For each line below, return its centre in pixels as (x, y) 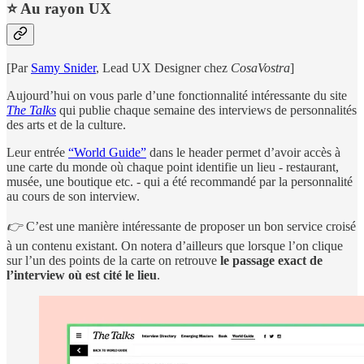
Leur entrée (37, 152)
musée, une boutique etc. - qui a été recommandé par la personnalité (180, 181)
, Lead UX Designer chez (163, 67)
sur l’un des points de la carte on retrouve (113, 260)
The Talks (31, 110)
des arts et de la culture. (66, 124)
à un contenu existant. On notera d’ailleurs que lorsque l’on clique (175, 245)
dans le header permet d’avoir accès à (243, 152)
